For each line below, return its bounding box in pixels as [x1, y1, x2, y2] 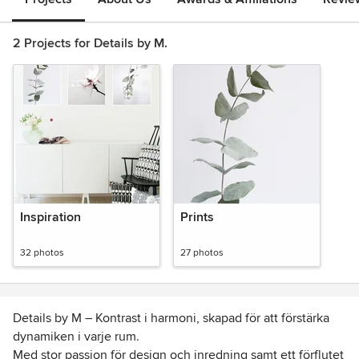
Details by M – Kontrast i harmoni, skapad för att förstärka [13, 310, 329, 326]
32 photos [20, 247, 64, 259]
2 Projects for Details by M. [13, 35, 167, 51]
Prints [180, 209, 214, 225]
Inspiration [20, 209, 81, 225]
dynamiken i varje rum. [13, 329, 139, 345]
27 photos [180, 247, 224, 259]
